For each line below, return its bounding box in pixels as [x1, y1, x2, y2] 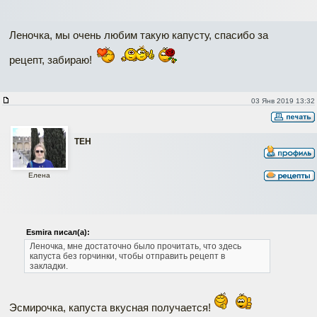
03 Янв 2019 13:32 [250, 96, 315, 105]
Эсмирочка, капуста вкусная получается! [9, 301, 214, 313]
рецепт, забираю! [9, 53, 95, 66]
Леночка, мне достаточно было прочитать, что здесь [29, 241, 241, 251]
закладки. [29, 260, 68, 271]
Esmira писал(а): [25, 227, 90, 236]
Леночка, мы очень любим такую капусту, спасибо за [9, 28, 268, 41]
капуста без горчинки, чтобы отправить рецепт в [29, 250, 225, 261]
